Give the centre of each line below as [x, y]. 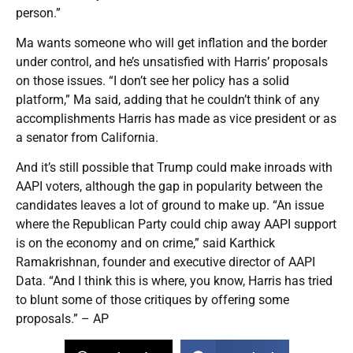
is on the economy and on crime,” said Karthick [145, 243]
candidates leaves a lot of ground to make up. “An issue [170, 206]
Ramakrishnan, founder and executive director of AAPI [165, 262]
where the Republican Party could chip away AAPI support [176, 225]
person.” [38, 13]
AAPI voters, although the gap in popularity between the [169, 187]
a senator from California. [87, 138]
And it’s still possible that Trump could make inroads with [174, 168]
